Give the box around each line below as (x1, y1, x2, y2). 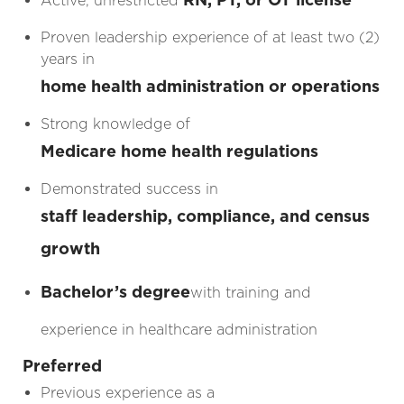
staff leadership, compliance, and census (40, 206, 370, 225)
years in (40, 50, 95, 68)
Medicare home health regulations (40, 141, 318, 161)
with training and (189, 283, 311, 301)
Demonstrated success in (40, 179, 218, 197)
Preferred (22, 355, 102, 375)
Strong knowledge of (40, 115, 190, 133)
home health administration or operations (40, 76, 380, 96)
